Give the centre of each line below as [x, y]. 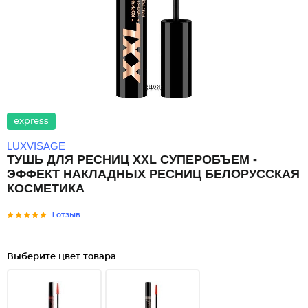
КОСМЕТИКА [46, 188]
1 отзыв [66, 214]
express [31, 121]
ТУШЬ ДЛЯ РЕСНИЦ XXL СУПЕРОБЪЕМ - [132, 159]
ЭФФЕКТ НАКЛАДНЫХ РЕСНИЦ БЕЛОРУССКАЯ [153, 174]
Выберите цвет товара [62, 257]
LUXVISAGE [36, 146]
